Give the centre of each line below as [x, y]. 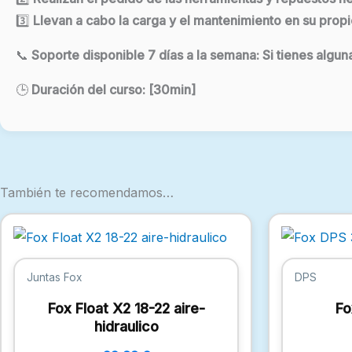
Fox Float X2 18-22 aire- [126, 309]
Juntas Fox [54, 278]
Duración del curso [87, 90]
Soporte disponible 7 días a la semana [144, 55]
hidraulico [126, 327]
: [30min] [169, 90]
